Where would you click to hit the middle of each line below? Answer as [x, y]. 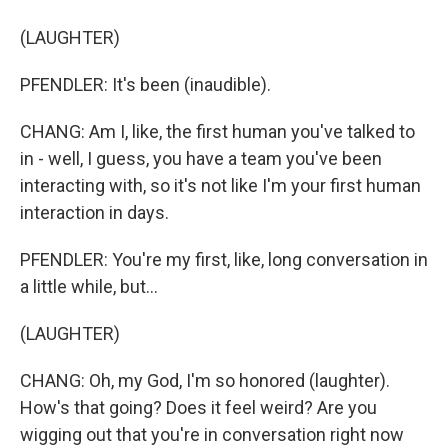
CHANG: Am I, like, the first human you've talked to [217, 131]
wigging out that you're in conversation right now [212, 434]
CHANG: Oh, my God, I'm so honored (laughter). [205, 380]
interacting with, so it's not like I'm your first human [220, 185]
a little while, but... [89, 286]
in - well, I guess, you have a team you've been [201, 158]
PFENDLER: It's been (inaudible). [145, 84]
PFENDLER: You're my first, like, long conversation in [224, 259]
